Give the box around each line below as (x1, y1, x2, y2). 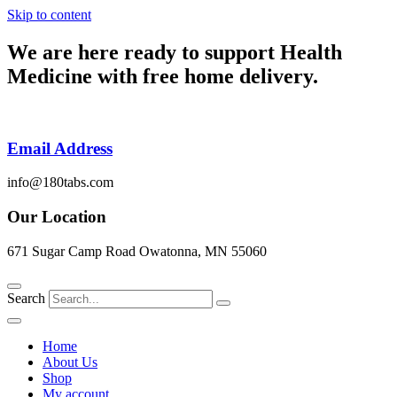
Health (280, 40, 342, 64)
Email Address (7, 138, 113, 158)
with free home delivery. (97, 64, 318, 88)
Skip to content (7, 7, 91, 22)
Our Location (7, 206, 106, 226)
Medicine (7, 64, 97, 88)
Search (7, 290, 45, 306)
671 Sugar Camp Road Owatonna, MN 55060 (7, 243, 267, 259)
